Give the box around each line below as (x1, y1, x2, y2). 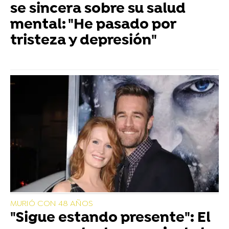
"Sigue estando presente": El (10, 210, 211, 227)
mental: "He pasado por (10, 16, 176, 34)
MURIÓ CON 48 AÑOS (10, 199, 93, 210)
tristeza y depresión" (10, 32, 157, 50)
